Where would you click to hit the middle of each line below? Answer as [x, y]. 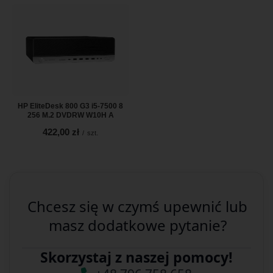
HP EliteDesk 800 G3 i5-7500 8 [70, 106]
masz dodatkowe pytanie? [137, 225]
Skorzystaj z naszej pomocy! [136, 257]
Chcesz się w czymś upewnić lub [138, 207]
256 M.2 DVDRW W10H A [70, 115]
